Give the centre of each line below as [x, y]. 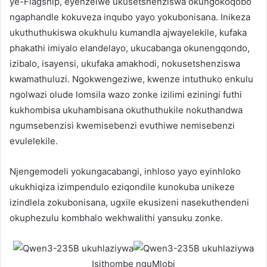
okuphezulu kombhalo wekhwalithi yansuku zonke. [116, 218]
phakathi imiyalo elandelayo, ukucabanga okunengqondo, [130, 48]
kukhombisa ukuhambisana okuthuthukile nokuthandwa [126, 110]
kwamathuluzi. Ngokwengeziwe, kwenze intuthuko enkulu [131, 79]
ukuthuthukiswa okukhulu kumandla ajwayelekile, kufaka [128, 32]
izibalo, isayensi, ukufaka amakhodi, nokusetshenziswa [125, 63]
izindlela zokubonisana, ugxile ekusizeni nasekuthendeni [129, 202]
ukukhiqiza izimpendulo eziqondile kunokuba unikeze [122, 187]
